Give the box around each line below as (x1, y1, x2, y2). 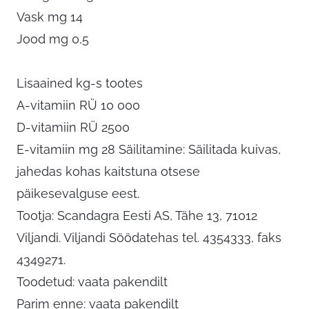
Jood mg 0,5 (17, 32, 89, 47)
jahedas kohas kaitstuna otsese (17, 164, 200, 179)
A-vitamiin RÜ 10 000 (17, 98, 140, 113)
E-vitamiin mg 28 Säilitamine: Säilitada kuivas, (17, 142, 281, 157)
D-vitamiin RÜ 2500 (17, 120, 130, 135)
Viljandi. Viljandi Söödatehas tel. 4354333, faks (17, 230, 281, 246)
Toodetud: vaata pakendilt (17, 275, 168, 290)
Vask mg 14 (17, 10, 83, 25)
